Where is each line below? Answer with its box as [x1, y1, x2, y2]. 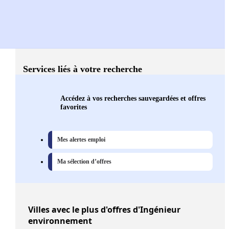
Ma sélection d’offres [57, 158, 111, 166]
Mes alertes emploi [57, 136, 105, 144]
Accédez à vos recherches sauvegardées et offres [60, 94, 205, 103]
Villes [28, 204, 50, 216]
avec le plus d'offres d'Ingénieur [50, 204, 180, 216]
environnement [28, 215, 92, 227]
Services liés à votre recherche [23, 64, 142, 75]
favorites [60, 103, 87, 111]
